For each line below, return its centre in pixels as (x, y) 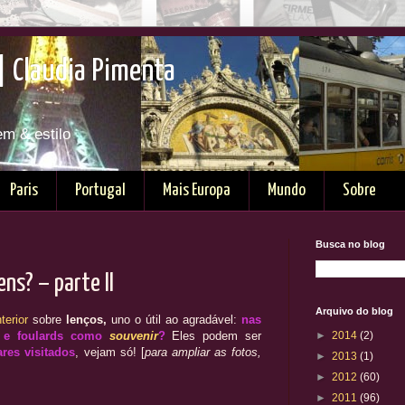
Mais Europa (197, 190)
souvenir (133, 335)
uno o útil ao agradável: (174, 319)
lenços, (86, 319)
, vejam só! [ (110, 352)
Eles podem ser (217, 335)
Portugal (100, 190)
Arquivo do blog (354, 311)
